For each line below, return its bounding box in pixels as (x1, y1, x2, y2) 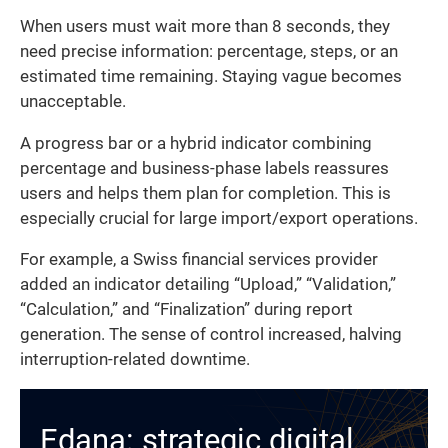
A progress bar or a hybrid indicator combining (20, 133, 372, 153)
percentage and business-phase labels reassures (20, 158, 389, 178)
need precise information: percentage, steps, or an (20, 42, 398, 62)
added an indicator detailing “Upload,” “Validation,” (20, 275, 396, 295)
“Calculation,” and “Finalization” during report (20, 300, 353, 320)
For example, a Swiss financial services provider (20, 250, 378, 270)
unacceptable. (20, 92, 126, 112)
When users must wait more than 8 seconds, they (20, 17, 390, 37)
